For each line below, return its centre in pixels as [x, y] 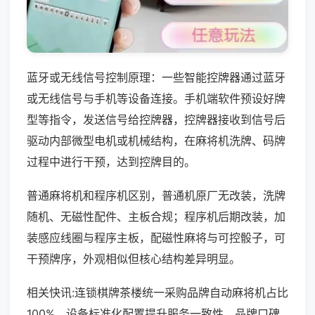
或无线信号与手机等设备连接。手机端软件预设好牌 [156, 98]
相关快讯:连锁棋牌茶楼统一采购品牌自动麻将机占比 [157, 292]
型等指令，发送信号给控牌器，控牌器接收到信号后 [156, 119]
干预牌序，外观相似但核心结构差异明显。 [134, 258]
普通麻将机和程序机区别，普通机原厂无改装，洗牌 [156, 195]
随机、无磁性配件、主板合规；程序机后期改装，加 [156, 216]
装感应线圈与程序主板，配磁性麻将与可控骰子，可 [156, 237]
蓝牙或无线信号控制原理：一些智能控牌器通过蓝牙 [156, 77]
